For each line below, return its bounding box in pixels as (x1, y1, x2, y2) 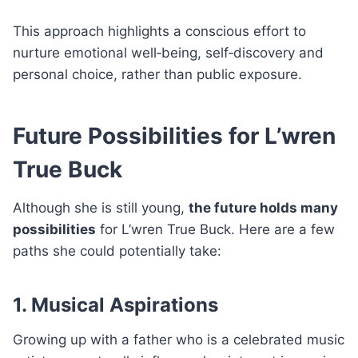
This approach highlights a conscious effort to (13, 22, 306, 39)
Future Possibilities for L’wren (13, 121, 336, 149)
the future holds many (189, 199, 338, 216)
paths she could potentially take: (13, 242, 221, 259)
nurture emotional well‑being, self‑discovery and (13, 44, 324, 61)
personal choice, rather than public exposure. (13, 66, 302, 82)
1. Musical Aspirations (13, 292, 218, 316)
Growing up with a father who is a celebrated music (13, 331, 344, 348)
